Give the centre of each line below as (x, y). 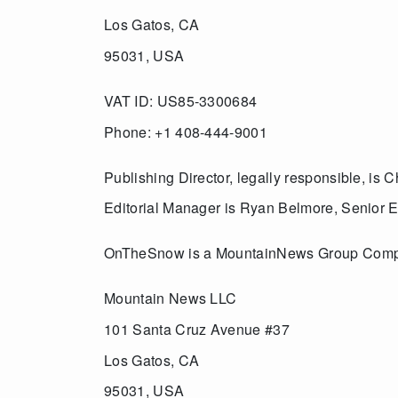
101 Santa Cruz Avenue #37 (197, 330)
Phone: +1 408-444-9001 (186, 131)
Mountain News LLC (171, 298)
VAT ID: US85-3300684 (181, 101)
